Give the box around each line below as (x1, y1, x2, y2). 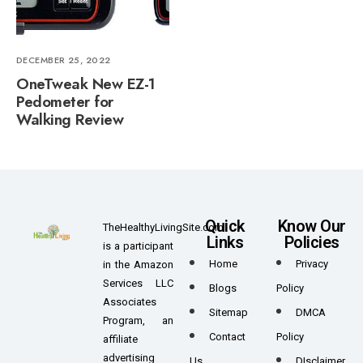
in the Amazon (103, 258, 173, 271)
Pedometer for (16, 91, 113, 113)
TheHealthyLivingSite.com (103, 221, 224, 234)
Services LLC (103, 277, 173, 290)
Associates (103, 296, 156, 309)
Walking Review (16, 109, 124, 131)
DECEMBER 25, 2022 (16, 53, 111, 67)
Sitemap (209, 306, 248, 319)
